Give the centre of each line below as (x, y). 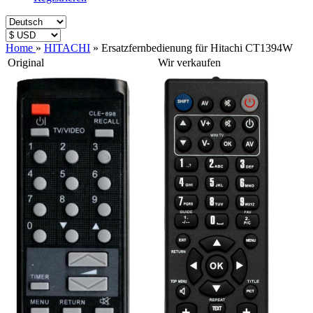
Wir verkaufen (189, 63)
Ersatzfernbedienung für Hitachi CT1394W (197, 48)
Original (26, 63)
